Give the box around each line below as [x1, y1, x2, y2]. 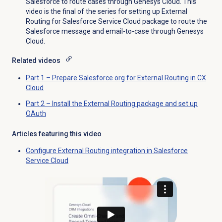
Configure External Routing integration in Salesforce [25, 146, 188, 155]
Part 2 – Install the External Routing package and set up [25, 99, 198, 108]
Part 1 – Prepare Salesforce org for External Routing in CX [25, 73, 206, 82]
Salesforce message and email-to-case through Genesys [25, 27, 204, 35]
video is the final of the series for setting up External [25, 7, 187, 15]
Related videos [11, 56, 60, 64]
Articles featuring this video [11, 129, 102, 138]
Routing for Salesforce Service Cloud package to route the [25, 17, 207, 25]
